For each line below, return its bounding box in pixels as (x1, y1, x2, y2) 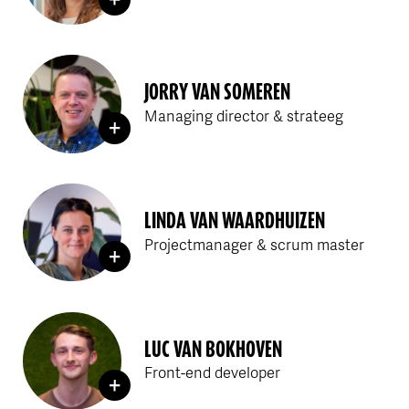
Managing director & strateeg (144, 104, 344, 126)
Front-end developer (144, 362, 281, 383)
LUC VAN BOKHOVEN (144, 336, 283, 362)
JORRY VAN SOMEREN (144, 79, 291, 105)
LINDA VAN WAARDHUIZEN (144, 208, 326, 234)
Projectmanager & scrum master (144, 233, 365, 255)
